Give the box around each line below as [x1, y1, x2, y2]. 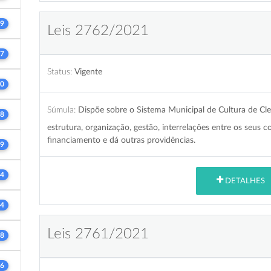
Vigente [74, 67, 102, 76]
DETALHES [223, 177, 265, 185]
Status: [47, 67, 72, 76]
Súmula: [47, 105, 76, 114]
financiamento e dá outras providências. [47, 135, 195, 145]
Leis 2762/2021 [47, 23, 149, 38]
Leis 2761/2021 [47, 226, 149, 241]
